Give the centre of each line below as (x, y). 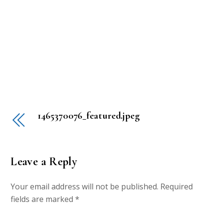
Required (177, 187)
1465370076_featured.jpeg (89, 116)
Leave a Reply (44, 161)
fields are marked (43, 199)
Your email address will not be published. (85, 187)
